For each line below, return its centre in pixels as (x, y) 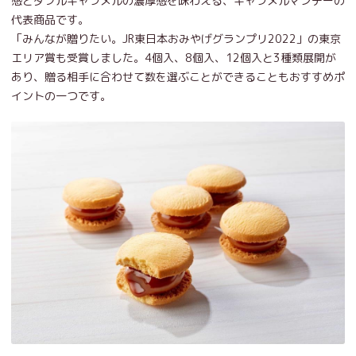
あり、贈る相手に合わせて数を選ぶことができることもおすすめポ (178, 77)
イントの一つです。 (61, 96)
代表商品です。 (50, 20)
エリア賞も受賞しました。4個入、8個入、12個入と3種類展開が (174, 58)
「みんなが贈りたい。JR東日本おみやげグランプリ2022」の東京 (176, 39)
